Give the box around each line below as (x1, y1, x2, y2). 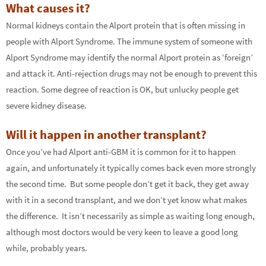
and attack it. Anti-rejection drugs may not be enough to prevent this (6, 68, 257, 79)
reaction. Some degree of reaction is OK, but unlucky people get (6, 84, 239, 95)
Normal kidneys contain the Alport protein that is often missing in (6, 20, 245, 31)
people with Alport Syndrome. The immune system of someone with (6, 36, 252, 47)
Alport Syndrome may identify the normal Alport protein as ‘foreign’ (6, 52, 253, 63)
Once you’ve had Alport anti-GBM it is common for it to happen (6, 146, 236, 157)
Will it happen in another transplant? (6, 126, 207, 142)
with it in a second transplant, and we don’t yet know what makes (6, 194, 247, 205)
